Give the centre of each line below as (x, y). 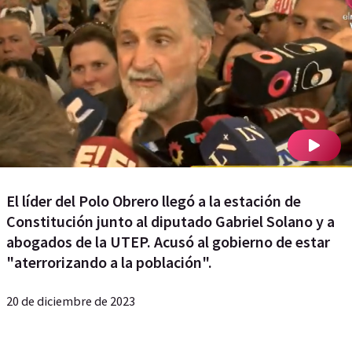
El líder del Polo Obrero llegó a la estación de (154, 201)
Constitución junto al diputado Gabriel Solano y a (170, 221)
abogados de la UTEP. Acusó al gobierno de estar (168, 242)
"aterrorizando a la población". (109, 262)
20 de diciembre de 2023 (71, 301)
